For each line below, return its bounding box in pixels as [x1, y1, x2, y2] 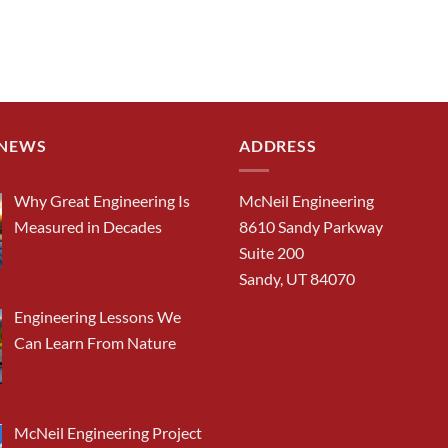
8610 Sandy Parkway [239, 217, 383, 237]
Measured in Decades [13, 217, 162, 237]
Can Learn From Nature [13, 332, 176, 352]
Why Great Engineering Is [13, 191, 190, 211]
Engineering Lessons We [13, 306, 181, 326]
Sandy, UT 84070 [239, 269, 355, 289]
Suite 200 [239, 243, 304, 263]
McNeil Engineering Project [13, 422, 202, 442]
